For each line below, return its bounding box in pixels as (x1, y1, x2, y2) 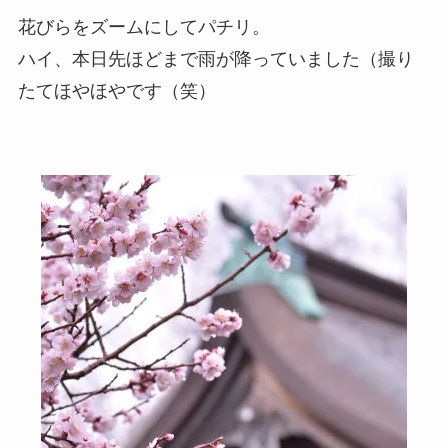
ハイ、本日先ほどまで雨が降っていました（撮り (17, 48, 414, 69)
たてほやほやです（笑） (17, 80, 216, 101)
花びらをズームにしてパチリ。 (17, 16, 270, 37)
